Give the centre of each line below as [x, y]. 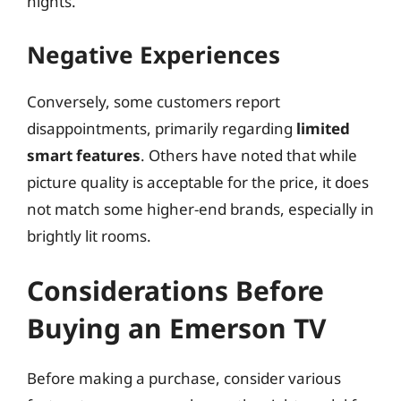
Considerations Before [175, 290]
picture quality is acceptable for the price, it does [198, 182]
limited [323, 128]
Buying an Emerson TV [177, 328]
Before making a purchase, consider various [184, 378]
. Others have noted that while [249, 155]
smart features [84, 155]
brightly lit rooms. [89, 235]
